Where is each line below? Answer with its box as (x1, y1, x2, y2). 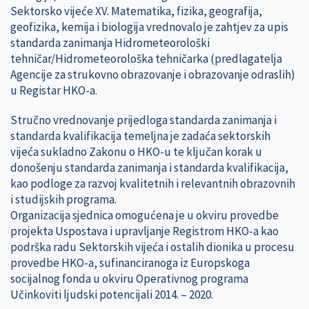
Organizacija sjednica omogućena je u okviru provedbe (10, 207, 279, 223)
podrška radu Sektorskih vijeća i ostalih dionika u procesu (10, 239, 295, 255)
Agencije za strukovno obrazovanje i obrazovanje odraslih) (10, 66, 295, 82)
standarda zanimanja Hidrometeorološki (10, 34, 210, 50)
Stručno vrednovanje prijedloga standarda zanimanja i (10, 112, 277, 128)
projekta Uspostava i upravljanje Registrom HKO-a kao (10, 223, 279, 239)
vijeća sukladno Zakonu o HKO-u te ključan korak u (10, 143, 262, 159)
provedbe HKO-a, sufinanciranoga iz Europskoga (10, 255, 250, 270)
